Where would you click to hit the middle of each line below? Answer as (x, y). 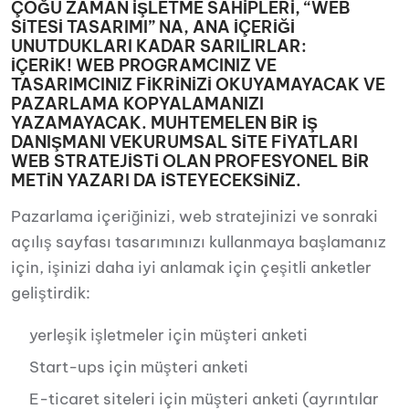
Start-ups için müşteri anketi (139, 367)
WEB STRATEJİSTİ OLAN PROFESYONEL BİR (190, 161)
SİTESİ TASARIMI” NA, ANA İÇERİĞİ (153, 27)
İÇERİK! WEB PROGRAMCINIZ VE (144, 65)
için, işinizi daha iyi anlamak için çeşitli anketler (191, 267)
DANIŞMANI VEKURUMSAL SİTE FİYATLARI (184, 142)
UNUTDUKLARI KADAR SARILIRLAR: (159, 46)
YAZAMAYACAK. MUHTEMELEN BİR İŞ (164, 123)
